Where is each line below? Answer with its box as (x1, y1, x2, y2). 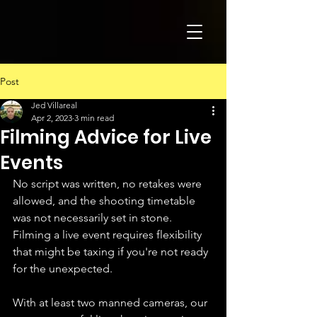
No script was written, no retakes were (13, 177, 204, 190)
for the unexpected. (13, 262, 113, 275)
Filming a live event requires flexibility (13, 228, 204, 241)
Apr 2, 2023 (31, 113, 72, 123)
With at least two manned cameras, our (13, 296, 210, 309)
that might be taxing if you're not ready (13, 245, 211, 258)
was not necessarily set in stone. (13, 211, 175, 224)
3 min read (74, 113, 114, 123)
